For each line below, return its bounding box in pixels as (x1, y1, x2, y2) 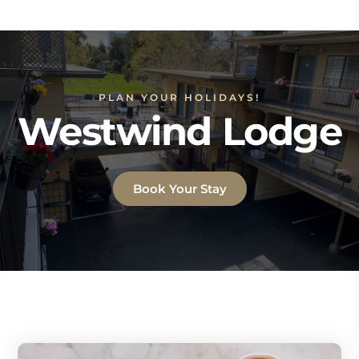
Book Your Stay (132, 180, 227, 196)
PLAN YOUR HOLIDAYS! (99, 91, 260, 103)
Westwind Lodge (17, 107, 342, 155)
